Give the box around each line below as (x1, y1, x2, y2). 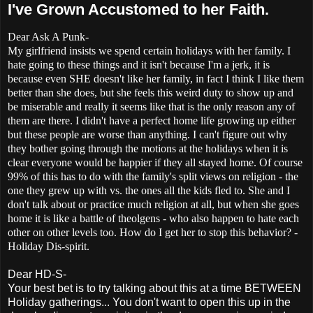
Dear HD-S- (8, 268, 66, 281)
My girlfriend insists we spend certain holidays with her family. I (8, 45, 291, 57)
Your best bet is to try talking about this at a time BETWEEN (8, 282, 301, 295)
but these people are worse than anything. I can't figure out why (8, 129, 287, 141)
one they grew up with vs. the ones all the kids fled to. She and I (8, 184, 290, 197)
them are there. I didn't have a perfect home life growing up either (8, 115, 296, 127)
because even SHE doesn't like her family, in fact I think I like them (8, 73, 304, 85)
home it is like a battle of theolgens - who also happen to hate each (8, 212, 299, 225)
